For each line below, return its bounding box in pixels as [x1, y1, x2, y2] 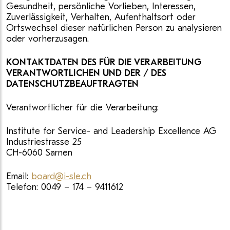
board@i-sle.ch [31, 171, 91, 182]
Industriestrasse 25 [6, 137, 82, 147]
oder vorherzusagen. [6, 33, 89, 44]
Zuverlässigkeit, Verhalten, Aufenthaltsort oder [6, 12, 196, 23]
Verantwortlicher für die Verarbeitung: [6, 102, 159, 113]
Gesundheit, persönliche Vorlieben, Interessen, [6, 1, 196, 12]
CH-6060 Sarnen [6, 147, 72, 158]
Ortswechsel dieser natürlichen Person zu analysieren [6, 23, 222, 33]
